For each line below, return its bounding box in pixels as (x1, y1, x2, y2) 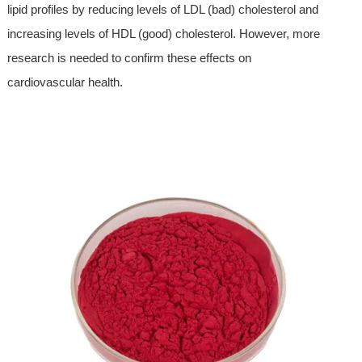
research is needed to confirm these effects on (6, 50, 251, 65)
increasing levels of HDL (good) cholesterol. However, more (6, 26, 320, 40)
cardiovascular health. (6, 74, 123, 89)
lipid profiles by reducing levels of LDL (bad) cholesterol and (6, 2, 318, 16)
